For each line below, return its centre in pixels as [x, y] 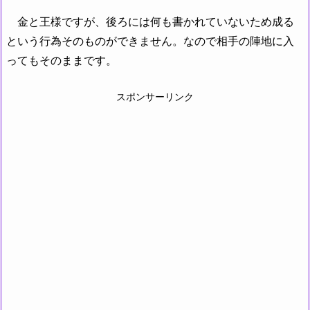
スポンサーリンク [155, 96]
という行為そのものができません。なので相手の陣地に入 [150, 41]
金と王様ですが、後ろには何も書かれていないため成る [150, 22]
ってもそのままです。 [62, 61]
